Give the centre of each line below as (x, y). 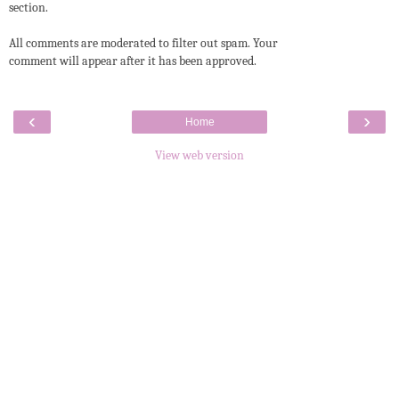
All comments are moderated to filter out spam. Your (143, 44)
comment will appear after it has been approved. (133, 61)
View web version (199, 155)
